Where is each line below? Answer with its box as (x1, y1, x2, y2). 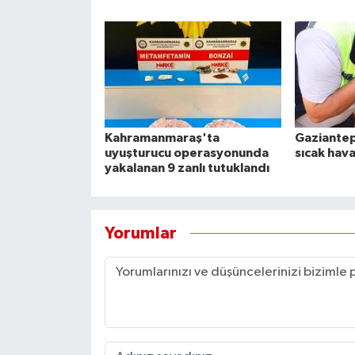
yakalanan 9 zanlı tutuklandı (104, 162, 269, 175)
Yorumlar (104, 224, 177, 242)
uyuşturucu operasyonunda (104, 147, 269, 160)
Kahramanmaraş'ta (104, 132, 219, 145)
